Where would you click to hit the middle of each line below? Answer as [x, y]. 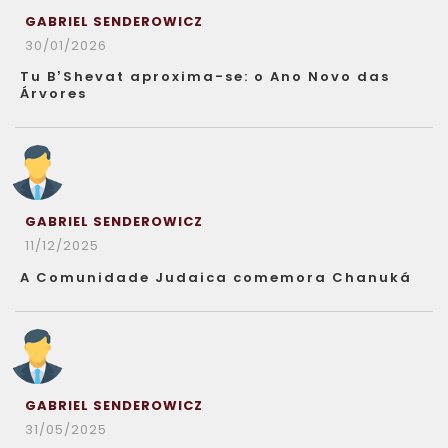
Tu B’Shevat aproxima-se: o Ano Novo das [205, 76]
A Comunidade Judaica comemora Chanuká [216, 277]
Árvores [53, 93]
